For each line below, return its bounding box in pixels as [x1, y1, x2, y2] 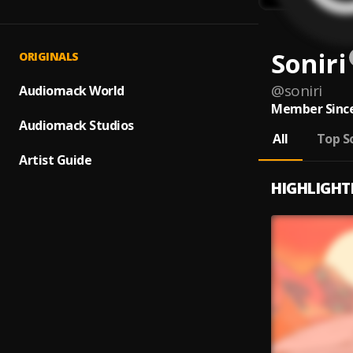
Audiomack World [19, 82, 124, 99]
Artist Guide [19, 151, 91, 169]
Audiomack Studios [19, 117, 134, 134]
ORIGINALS [19, 49, 79, 64]
